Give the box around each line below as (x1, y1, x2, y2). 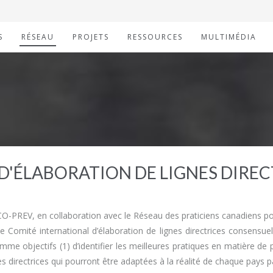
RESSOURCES (127, 32, 183, 42)
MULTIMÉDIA (201, 32, 257, 42)
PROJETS (73, 32, 109, 42)
